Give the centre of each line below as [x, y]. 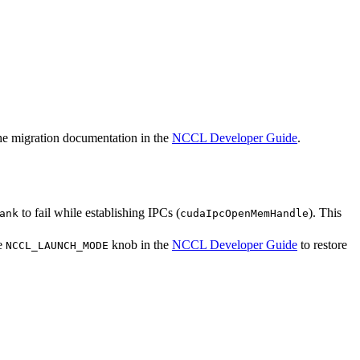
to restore [322, 244]
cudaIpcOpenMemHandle [244, 213]
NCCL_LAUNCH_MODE [57, 245]
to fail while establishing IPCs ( [99, 212]
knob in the [140, 244]
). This [325, 212]
